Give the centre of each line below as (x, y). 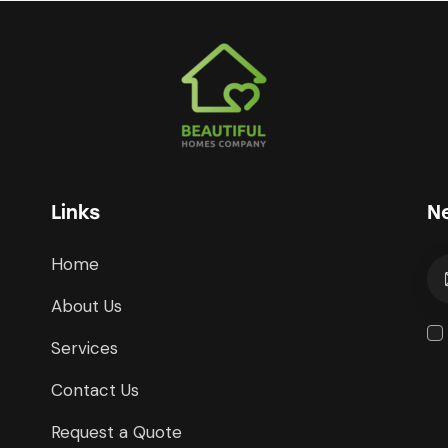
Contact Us (94, 390)
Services (84, 348)
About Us (86, 306)
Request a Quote (116, 432)
